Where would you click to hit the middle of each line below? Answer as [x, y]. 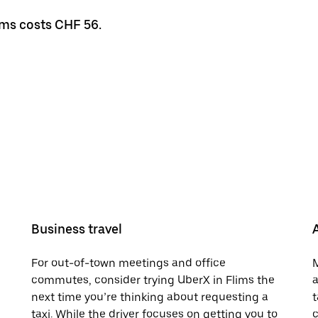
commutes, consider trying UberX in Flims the [153, 280]
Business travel [77, 229]
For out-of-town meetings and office [128, 263]
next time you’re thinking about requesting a [150, 297]
